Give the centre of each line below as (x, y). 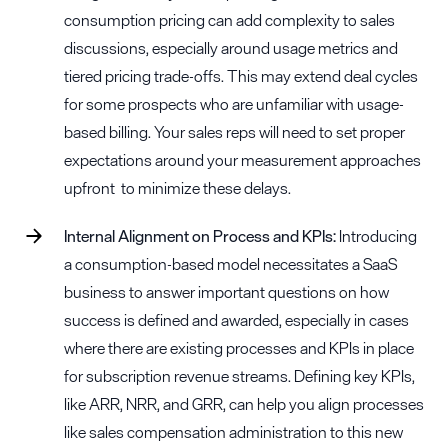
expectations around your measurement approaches (242, 159)
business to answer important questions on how (226, 291)
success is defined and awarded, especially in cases (236, 319)
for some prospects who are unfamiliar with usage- (234, 103)
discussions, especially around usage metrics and (231, 47)
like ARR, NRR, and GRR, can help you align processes (244, 403)
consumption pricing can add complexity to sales (229, 19)
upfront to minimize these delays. (177, 187)
